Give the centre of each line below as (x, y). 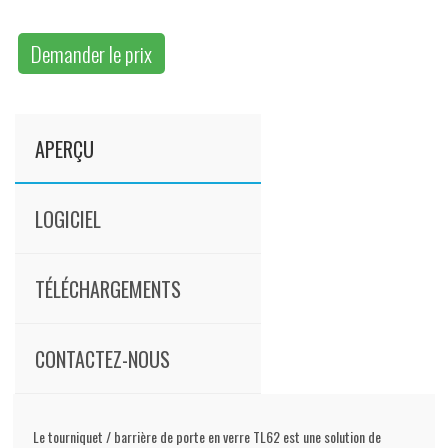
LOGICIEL (68, 219)
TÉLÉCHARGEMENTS (108, 289)
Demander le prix (92, 54)
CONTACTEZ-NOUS (103, 359)
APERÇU (65, 149)
